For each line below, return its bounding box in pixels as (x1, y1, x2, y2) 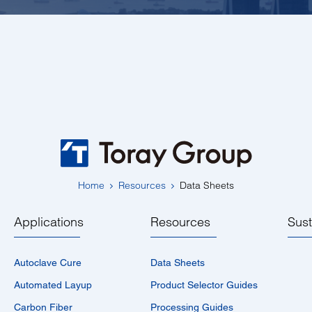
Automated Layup (13, 279, 92, 290)
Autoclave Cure (13, 257, 81, 268)
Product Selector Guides (150, 279, 258, 290)
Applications (13, 214, 84, 230)
